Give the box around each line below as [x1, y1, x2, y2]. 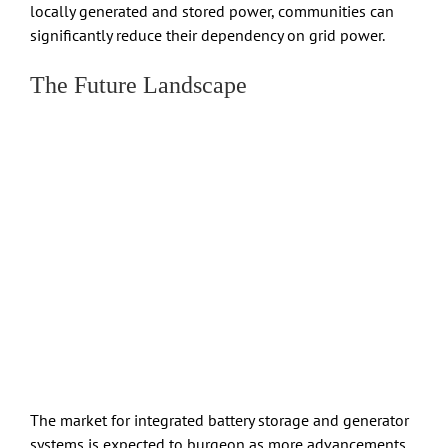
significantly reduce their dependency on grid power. [30, 25, 385, 46]
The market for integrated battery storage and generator [30, 410, 409, 431]
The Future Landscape [30, 72, 247, 99]
